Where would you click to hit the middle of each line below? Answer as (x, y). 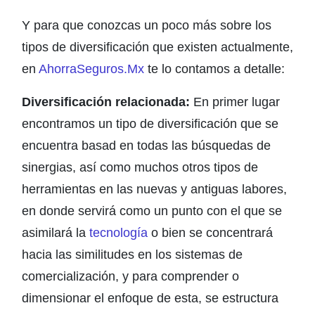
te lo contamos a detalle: (214, 69)
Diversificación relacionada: (106, 102)
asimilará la (56, 233)
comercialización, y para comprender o (130, 276)
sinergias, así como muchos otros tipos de (140, 167)
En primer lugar (235, 102)
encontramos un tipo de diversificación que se (150, 124)
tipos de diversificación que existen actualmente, (157, 47)
